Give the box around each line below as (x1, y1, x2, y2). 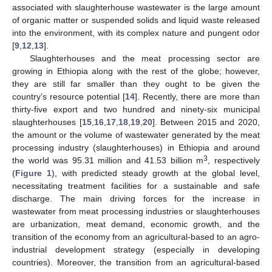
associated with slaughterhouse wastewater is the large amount (12, 2, 260, 12)
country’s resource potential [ (12, 91, 125, 101)
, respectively (208, 155, 260, 165)
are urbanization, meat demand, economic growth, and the (12, 219, 260, 229)
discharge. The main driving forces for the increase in (12, 193, 260, 203)
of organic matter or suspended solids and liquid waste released (12, 15, 260, 25)
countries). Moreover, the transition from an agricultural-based (12, 257, 260, 267)
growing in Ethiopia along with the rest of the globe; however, (12, 66, 260, 76)
